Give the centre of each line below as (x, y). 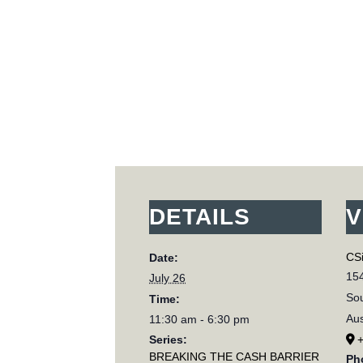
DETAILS (200, 217)
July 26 (168, 278)
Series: (169, 340)
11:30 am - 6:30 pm (200, 320)
